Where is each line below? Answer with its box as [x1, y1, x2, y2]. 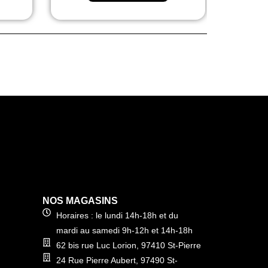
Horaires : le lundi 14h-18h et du [56, 210, 178, 220]
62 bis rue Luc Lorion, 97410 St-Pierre [56, 240, 201, 250]
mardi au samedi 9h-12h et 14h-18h [56, 225, 193, 235]
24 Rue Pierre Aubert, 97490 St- [56, 255, 178, 265]
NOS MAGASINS [42, 195, 118, 206]
